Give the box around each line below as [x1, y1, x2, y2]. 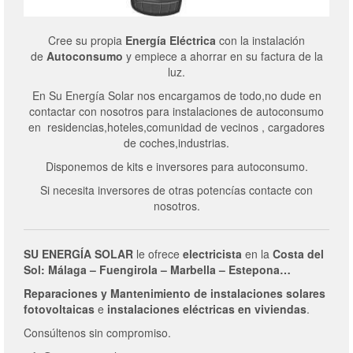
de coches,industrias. [124, 134, 229, 150]
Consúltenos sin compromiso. [24, 324, 171, 340]
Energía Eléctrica [125, 32, 216, 48]
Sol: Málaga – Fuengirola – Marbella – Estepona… [24, 261, 294, 277]
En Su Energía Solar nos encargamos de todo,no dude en [32, 87, 321, 103]
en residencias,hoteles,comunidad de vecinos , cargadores [28, 118, 325, 135]
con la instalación [216, 32, 305, 48]
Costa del [273, 245, 324, 262]
